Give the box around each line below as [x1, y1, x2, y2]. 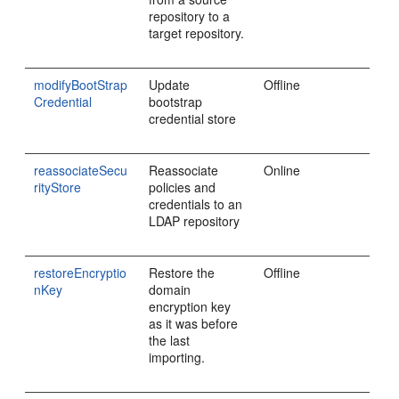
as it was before [149, 314, 239, 332]
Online [264, 161, 301, 179]
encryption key [149, 297, 232, 315]
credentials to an [149, 195, 243, 213]
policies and [149, 178, 216, 196]
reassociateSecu [34, 161, 128, 179]
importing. [149, 348, 206, 366]
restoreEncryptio [34, 264, 127, 281]
